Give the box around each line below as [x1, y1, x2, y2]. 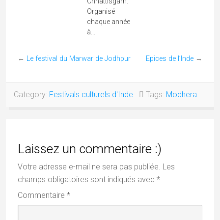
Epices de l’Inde [146, 55, 193, 63]
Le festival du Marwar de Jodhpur [27, 55, 131, 63]
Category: [12, 90, 49, 99]
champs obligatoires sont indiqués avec [18, 175, 157, 184]
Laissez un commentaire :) [18, 141, 162, 156]
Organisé [86, 7, 115, 15]
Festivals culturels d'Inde [49, 90, 133, 99]
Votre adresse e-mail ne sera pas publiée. [18, 162, 161, 171]
